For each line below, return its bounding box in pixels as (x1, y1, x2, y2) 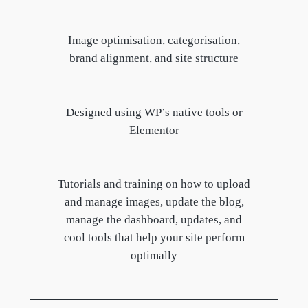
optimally (131, 248, 177, 262)
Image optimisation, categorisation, (68, 34, 240, 47)
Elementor (129, 123, 179, 137)
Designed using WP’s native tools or (65, 105, 243, 119)
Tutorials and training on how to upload (58, 177, 250, 190)
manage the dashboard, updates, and (66, 212, 242, 226)
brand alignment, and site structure (69, 52, 239, 65)
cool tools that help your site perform (63, 230, 245, 244)
